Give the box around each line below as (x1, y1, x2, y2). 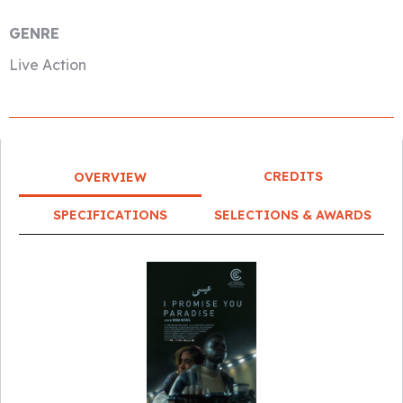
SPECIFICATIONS (53, 207, 167, 223)
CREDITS (263, 168, 323, 184)
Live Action (9, 56, 86, 74)
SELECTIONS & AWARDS (214, 207, 372, 223)
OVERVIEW (74, 169, 147, 185)
